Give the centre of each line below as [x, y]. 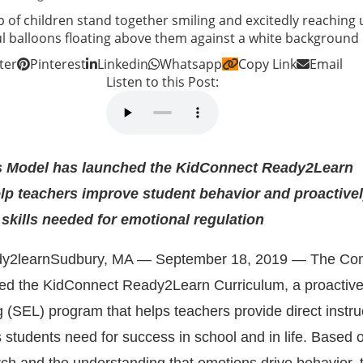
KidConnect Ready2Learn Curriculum [164, 285]
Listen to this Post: [163, 82]
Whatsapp [191, 64]
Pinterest [58, 64]
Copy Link [267, 64]
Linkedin [123, 64]
